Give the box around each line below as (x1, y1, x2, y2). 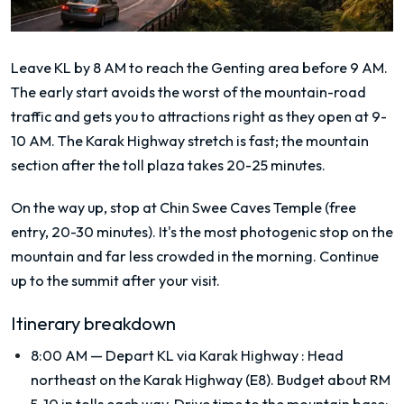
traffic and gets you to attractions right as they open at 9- (11, 106, 387, 125)
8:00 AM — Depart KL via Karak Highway (31, 346, 298, 365)
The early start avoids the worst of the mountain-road (11, 82, 366, 101)
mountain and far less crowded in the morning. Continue (11, 247, 379, 266)
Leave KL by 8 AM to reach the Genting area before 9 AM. (11, 58, 388, 77)
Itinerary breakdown (11, 312, 176, 335)
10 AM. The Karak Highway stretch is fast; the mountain (11, 131, 369, 150)
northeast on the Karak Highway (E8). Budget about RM (31, 371, 390, 390)
